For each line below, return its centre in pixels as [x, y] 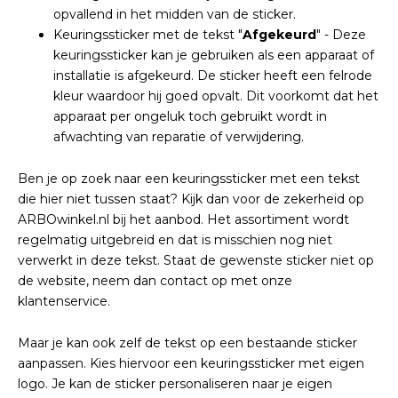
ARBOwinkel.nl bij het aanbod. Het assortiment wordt [183, 219]
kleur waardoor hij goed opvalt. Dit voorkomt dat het [216, 96]
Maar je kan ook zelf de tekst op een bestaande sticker [187, 343]
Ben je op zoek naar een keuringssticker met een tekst [189, 179]
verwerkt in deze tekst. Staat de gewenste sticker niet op [196, 260]
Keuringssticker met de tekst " [148, 35]
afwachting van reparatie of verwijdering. [179, 137]
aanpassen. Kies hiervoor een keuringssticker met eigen [191, 363]
